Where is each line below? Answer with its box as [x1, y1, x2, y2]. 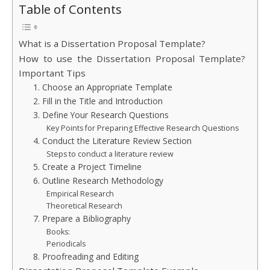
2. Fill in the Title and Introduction [33, 95, 163, 107]
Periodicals [46, 239, 86, 250]
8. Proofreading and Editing [33, 251, 139, 263]
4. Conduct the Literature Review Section [33, 135, 192, 147]
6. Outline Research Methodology [33, 175, 164, 187]
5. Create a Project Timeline [33, 161, 142, 173]
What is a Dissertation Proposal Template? [19, 37, 208, 50]
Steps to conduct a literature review [46, 149, 174, 160]
